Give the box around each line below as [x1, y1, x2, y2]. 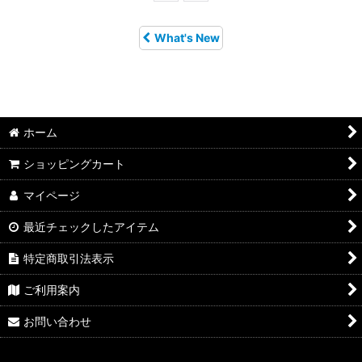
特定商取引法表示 [23, 251, 115, 265]
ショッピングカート [23, 157, 126, 170]
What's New [154, 31, 220, 44]
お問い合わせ [23, 314, 92, 328]
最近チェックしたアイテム [23, 220, 160, 234]
